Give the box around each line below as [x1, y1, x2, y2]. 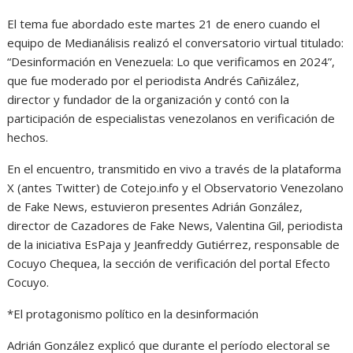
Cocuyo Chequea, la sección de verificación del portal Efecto [7, 255, 331, 271]
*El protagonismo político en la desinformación [7, 305, 259, 321]
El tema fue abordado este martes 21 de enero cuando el [7, 15, 321, 32]
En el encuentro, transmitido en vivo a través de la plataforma [7, 160, 342, 176]
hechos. [7, 128, 49, 145]
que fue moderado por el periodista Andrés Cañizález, [7, 72, 300, 88]
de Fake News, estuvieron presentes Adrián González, [7, 198, 303, 214]
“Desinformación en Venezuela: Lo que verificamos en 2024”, [7, 53, 336, 69]
